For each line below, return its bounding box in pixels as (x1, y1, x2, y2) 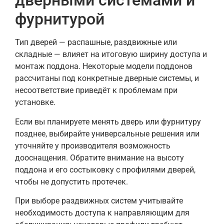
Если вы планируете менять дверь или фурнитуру (15, 116, 201, 126)
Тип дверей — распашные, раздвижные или (15, 37, 177, 47)
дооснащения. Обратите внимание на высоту (15, 152, 184, 162)
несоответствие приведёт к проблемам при (15, 85, 177, 95)
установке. (15, 97, 55, 107)
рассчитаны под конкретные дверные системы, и (15, 73, 199, 83)
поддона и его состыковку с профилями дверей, (15, 164, 195, 174)
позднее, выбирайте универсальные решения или (15, 128, 199, 138)
